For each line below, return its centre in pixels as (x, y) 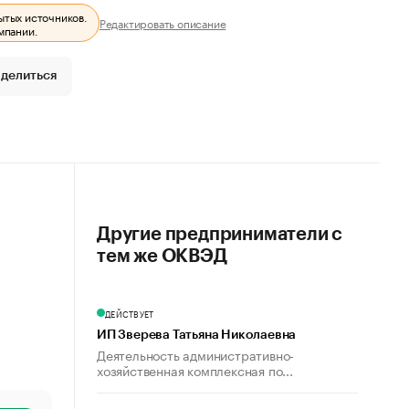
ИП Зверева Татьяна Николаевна (197, 335)
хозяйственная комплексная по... (195, 370)
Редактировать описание (163, 22)
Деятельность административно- (196, 354)
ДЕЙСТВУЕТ (130, 313)
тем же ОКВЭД (162, 257)
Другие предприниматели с (220, 235)
